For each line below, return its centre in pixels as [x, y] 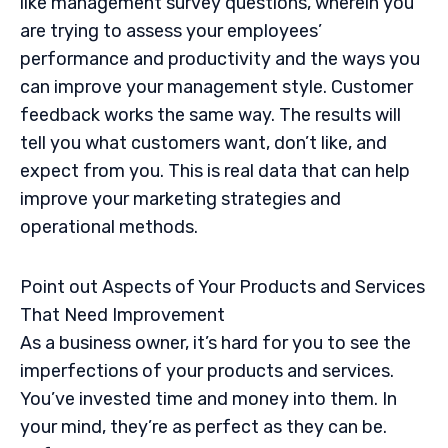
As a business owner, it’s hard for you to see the [215, 342]
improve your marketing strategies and [180, 199]
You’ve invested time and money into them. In [208, 398]
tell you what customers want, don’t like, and [203, 143]
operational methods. [109, 227]
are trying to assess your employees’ [171, 31]
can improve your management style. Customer [216, 87]
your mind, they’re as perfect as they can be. [203, 426]
